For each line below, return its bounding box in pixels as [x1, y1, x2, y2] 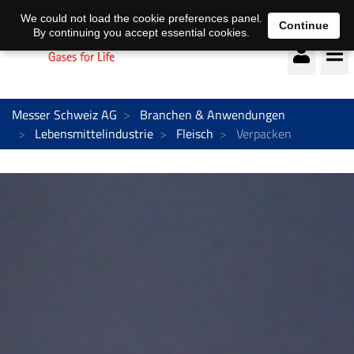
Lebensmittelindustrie [35, 123, 153, 143]
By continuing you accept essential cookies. [32, 26, 250, 39]
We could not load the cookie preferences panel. [20, 12, 262, 24]
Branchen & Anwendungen [140, 104, 285, 124]
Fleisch [176, 123, 213, 143]
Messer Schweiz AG [12, 104, 117, 124]
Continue [279, 18, 329, 32]
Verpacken [233, 123, 292, 143]
